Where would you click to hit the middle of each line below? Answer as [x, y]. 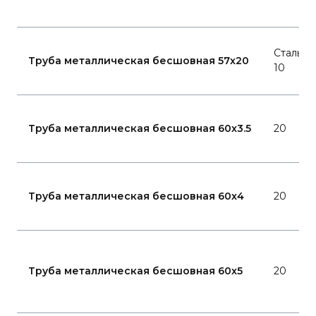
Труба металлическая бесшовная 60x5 [135, 271]
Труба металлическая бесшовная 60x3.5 [140, 128]
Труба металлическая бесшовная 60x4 [136, 196]
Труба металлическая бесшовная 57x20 [139, 61]
